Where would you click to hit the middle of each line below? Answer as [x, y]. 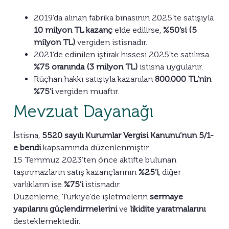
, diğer [170, 172]
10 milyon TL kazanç [73, 30]
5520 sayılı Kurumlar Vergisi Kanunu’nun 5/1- [128, 135]
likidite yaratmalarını [168, 209]
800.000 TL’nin [183, 79]
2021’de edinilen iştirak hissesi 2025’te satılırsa [121, 54]
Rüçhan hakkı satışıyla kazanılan [94, 79]
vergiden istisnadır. [111, 42]
